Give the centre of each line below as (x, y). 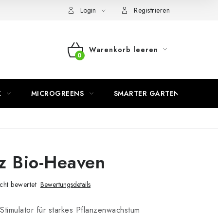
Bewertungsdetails (65, 184)
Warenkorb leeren (123, 50)
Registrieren (152, 10)
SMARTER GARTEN (146, 93)
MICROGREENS (57, 93)
